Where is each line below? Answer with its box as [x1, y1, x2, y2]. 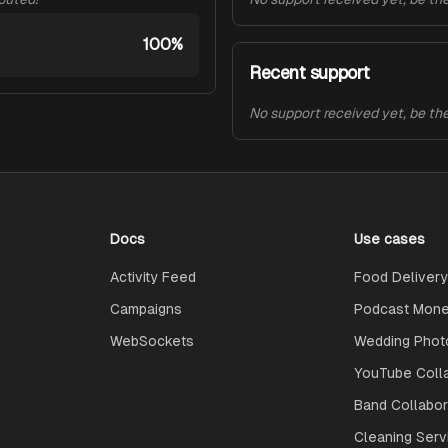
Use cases [353, 231, 425, 247]
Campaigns [110, 301, 183, 317]
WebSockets [110, 333, 195, 349]
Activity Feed [110, 269, 197, 285]
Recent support [249, 62, 370, 83]
